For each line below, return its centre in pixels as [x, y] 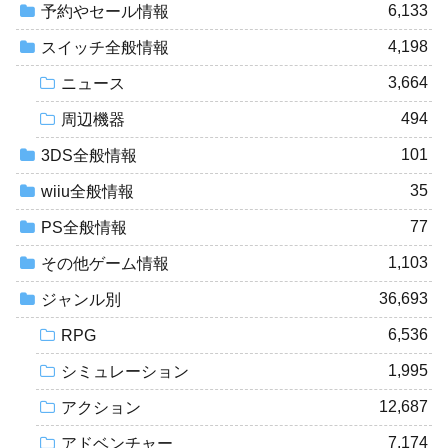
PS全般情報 [84, 228]
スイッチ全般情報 [105, 48]
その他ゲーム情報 [105, 264]
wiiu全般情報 [87, 192]
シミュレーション [125, 372]
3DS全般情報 [89, 156]
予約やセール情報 [105, 12]
